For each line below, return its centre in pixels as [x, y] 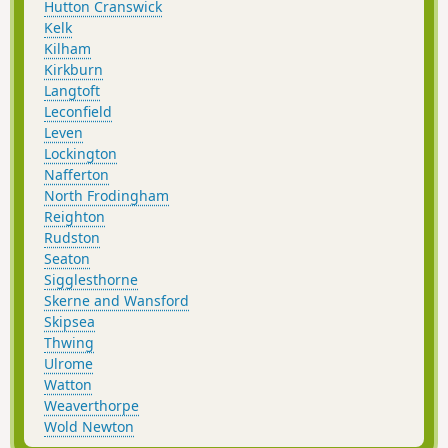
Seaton [67, 259]
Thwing [69, 343]
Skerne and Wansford [116, 301]
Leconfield [78, 112]
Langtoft [72, 91]
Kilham [67, 49]
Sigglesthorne [91, 280]
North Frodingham [106, 196]
